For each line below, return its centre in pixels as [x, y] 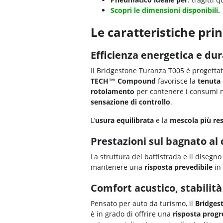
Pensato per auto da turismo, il [143, 204]
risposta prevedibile [178, 167]
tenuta [209, 81]
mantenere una [117, 167]
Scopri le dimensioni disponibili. [165, 10]
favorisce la [178, 81]
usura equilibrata [124, 120]
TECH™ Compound [124, 81]
